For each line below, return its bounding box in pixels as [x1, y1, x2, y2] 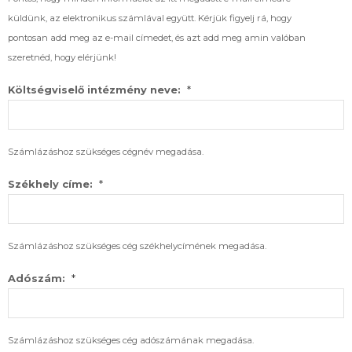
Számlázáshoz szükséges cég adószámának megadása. [8, 335, 254, 346]
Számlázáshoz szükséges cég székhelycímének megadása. [8, 240, 266, 252]
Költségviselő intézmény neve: [8, 84, 181, 97]
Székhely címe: [8, 178, 93, 191]
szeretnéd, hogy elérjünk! [8, 52, 116, 64]
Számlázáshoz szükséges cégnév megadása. [8, 146, 203, 158]
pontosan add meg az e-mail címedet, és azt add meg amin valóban [8, 32, 306, 44]
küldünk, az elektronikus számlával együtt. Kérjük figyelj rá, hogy [8, 13, 291, 24]
